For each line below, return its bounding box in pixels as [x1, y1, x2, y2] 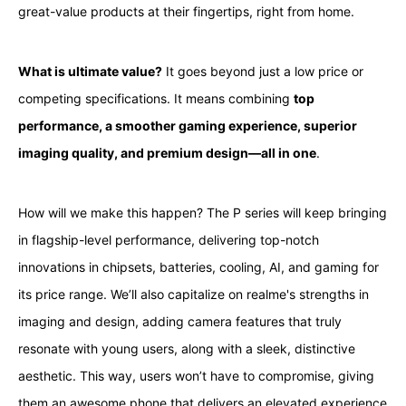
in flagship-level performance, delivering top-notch [17, 231, 319, 247]
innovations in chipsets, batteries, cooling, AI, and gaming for [17, 258, 379, 275]
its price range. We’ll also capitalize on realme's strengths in [17, 285, 369, 302]
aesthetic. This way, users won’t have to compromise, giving [17, 367, 374, 383]
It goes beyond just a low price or [161, 63, 363, 79]
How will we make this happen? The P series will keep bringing [17, 204, 387, 220]
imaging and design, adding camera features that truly [17, 313, 342, 329]
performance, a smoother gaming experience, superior [17, 117, 357, 133]
